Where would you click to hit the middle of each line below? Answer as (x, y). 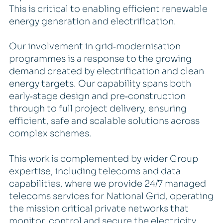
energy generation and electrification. (92, 22)
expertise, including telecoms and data (95, 171)
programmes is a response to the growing (100, 59)
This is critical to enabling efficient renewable (108, 9)
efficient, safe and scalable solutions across (104, 121)
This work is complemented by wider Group (103, 159)
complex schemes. (50, 134)
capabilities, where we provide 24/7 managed (107, 183)
